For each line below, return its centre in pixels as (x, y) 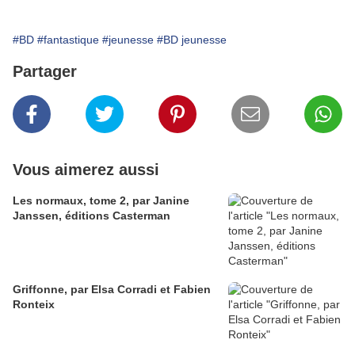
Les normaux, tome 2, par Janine (101, 201)
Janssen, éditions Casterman (92, 216)
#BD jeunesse (192, 40)
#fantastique (68, 40)
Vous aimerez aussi (86, 170)
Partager (45, 72)
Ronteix (34, 305)
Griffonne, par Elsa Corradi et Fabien (112, 290)
